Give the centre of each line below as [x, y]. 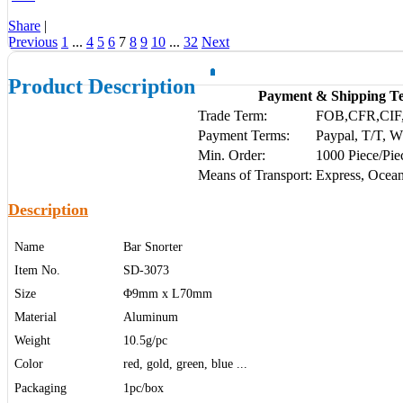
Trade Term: [233, 116]
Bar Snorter [151, 247]
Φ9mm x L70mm [166, 294]
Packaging [39, 389]
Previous [33, 42]
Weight [31, 341]
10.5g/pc [143, 341]
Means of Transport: [255, 175]
